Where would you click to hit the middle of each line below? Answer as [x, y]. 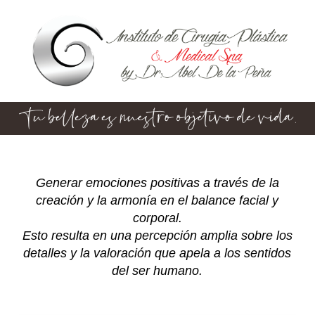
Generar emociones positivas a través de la [157, 182]
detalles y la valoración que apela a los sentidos [157, 253]
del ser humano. [157, 270]
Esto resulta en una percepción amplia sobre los [157, 235]
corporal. [157, 218]
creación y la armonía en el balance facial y [157, 200]
